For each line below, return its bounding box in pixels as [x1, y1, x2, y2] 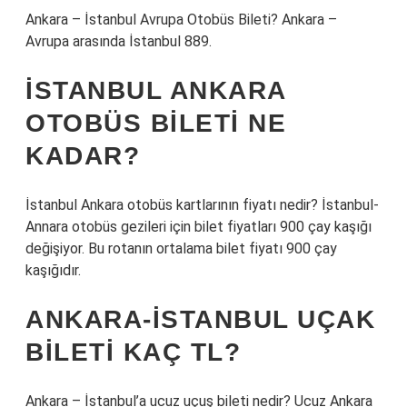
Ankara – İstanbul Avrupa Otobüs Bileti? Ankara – [25, 11, 337, 28]
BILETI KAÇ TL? [25, 338, 241, 366]
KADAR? [25, 142, 140, 170]
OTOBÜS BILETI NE [25, 109, 286, 137]
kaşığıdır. [25, 262, 81, 279]
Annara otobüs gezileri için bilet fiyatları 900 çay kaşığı [25, 218, 372, 235]
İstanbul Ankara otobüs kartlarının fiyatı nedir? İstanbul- [25, 196, 379, 213]
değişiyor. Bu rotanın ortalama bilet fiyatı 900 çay [25, 240, 337, 257]
